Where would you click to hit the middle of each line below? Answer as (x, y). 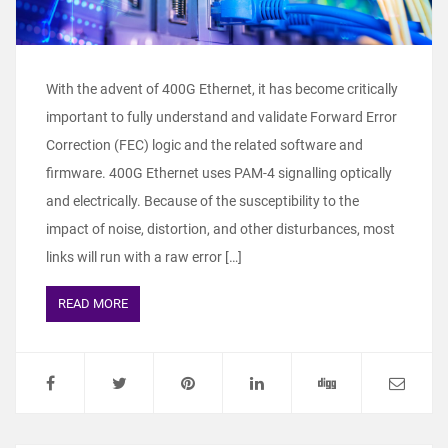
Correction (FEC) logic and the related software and (204, 144)
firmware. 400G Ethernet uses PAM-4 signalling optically (219, 172)
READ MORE (93, 303)
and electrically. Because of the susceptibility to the (202, 200)
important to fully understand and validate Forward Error (221, 116)
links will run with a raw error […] (144, 256)
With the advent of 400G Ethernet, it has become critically (222, 88)
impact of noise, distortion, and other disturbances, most (220, 228)
